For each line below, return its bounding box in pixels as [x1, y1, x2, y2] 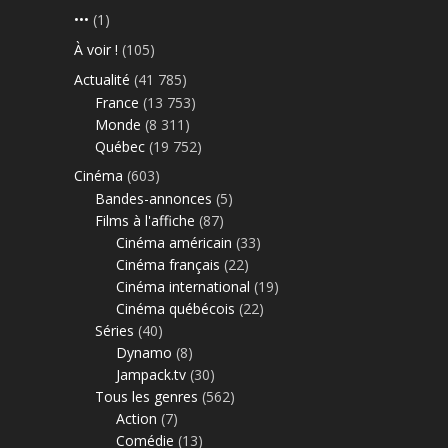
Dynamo [116, 342, 172, 362]
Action [116, 408, 157, 428]
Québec [95, 136, 145, 156]
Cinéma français [116, 254, 220, 274]
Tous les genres [95, 386, 198, 406]
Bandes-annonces [95, 188, 212, 208]
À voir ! [74, 39, 118, 59]
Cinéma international [116, 276, 250, 296]
